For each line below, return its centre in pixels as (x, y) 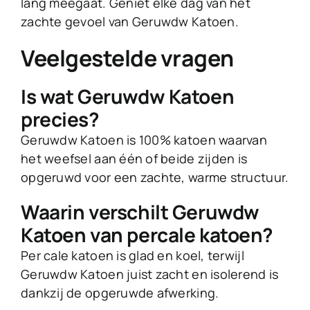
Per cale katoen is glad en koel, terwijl (133, 256)
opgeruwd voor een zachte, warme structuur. (155, 177)
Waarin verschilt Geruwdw (140, 212)
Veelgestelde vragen (127, 58)
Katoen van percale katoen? (147, 235)
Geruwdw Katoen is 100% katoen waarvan (144, 140)
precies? (60, 119)
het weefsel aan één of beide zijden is (134, 159)
